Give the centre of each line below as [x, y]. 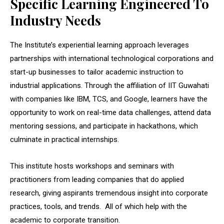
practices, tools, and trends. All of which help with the [98, 206]
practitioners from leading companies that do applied [97, 179]
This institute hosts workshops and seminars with [92, 166]
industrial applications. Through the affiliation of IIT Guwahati [109, 85]
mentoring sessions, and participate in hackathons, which [104, 126]
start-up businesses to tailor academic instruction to [97, 72]
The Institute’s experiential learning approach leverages [99, 45]
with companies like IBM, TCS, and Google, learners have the [109, 99]
